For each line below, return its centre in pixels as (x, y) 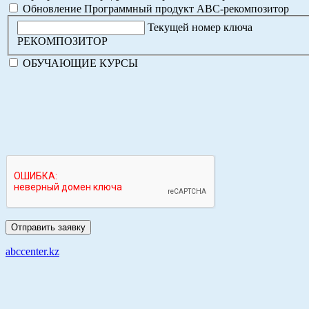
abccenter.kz (32, 251)
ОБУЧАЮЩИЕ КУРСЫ (79, 63)
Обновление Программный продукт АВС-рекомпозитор (154, 8)
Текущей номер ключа (200, 27)
